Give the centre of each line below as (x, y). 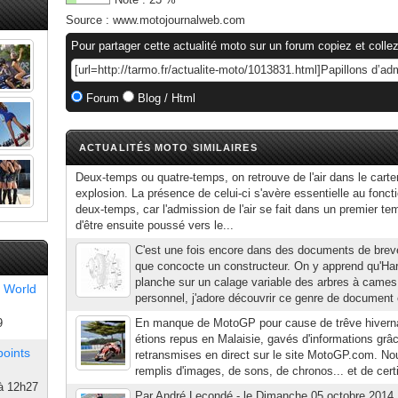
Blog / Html (165, 98)
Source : (89, 20)
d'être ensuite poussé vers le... (155, 225)
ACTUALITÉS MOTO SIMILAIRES (168, 147)
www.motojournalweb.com (179, 20)
